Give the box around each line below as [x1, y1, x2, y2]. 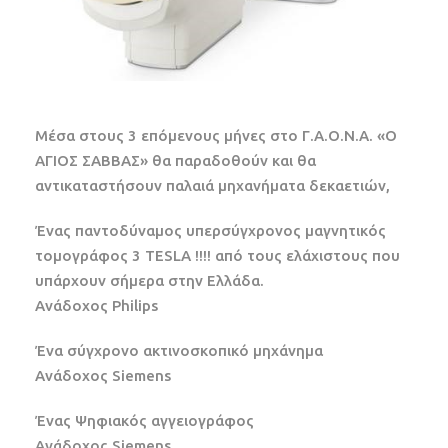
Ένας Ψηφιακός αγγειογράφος [35, 412, 254, 430]
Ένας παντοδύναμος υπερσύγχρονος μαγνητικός [35, 222, 386, 240]
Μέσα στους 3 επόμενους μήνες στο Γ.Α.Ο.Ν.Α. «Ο [35, 127, 397, 145]
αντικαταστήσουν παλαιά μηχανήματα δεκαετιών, [35, 177, 390, 195]
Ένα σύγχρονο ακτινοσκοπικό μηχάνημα [35, 342, 323, 360]
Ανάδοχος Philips [35, 297, 158, 315]
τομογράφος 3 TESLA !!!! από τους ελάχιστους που [35, 247, 400, 265]
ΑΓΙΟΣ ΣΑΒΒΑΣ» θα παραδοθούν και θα [35, 152, 316, 170]
